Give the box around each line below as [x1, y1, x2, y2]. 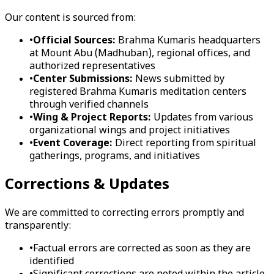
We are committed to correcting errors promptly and [5, 207, 244, 220]
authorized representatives [29, 61, 155, 74]
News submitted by [133, 73, 224, 87]
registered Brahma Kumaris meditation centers [29, 86, 246, 100]
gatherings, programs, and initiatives [29, 150, 200, 164]
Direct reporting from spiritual [113, 138, 256, 151]
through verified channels [29, 99, 149, 113]
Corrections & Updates [5, 175, 169, 195]
